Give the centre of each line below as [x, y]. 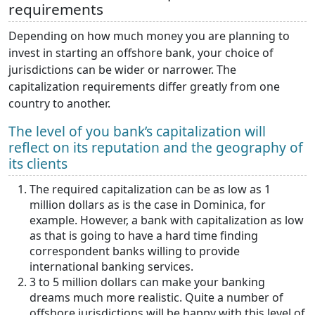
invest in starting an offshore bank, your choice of [141, 53]
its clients [38, 164]
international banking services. [114, 267]
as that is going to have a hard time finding [144, 236]
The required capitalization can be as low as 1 [150, 189]
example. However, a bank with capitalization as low [167, 220]
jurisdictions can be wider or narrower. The [122, 70]
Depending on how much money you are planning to [149, 36]
